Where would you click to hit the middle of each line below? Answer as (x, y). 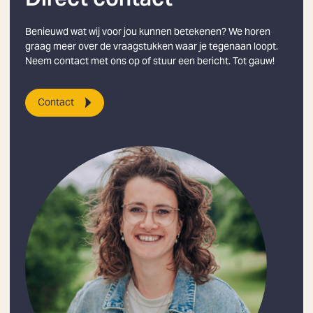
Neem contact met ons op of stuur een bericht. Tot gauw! (150, 60)
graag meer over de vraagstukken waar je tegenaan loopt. (151, 46)
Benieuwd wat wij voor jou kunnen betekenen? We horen (147, 31)
